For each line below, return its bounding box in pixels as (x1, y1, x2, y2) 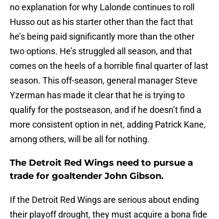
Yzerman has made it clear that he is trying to (10, 90, 185, 101)
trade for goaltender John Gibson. (10, 171, 164, 182)
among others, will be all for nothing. (10, 134, 150, 145)
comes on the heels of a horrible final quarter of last (10, 61, 208, 71)
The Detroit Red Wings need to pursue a (10, 157, 193, 169)
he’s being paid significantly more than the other (10, 31, 195, 42)
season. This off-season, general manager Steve (10, 75, 197, 86)
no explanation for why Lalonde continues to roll (10, 2, 195, 13)
